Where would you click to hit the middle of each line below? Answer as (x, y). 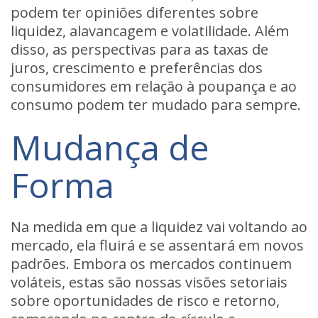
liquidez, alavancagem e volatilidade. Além (150, 31)
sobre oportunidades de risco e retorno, (145, 301)
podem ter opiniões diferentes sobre (135, 12)
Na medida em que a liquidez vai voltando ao (159, 227)
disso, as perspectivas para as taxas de (139, 49)
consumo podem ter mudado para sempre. (156, 105)
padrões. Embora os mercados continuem (151, 264)
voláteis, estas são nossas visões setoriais (149, 282)
